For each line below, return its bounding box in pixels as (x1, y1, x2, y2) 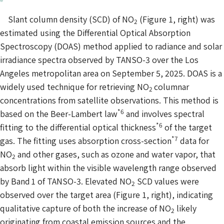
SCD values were (135, 174, 199, 187)
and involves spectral (124, 107, 204, 119)
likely (174, 201, 196, 214)
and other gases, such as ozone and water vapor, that (15, 147, 215, 160)
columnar (154, 80, 189, 92)
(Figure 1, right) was (137, 12, 215, 25)
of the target (162, 120, 212, 133)
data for (178, 134, 209, 146)
